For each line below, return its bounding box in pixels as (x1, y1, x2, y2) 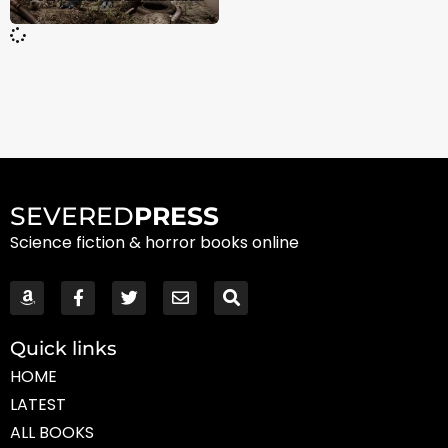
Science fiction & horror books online (10, 230, 299, 254)
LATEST (10, 392, 66, 416)
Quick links (10, 336, 117, 360)
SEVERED (10, 200, 134, 231)
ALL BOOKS (10, 420, 94, 444)
